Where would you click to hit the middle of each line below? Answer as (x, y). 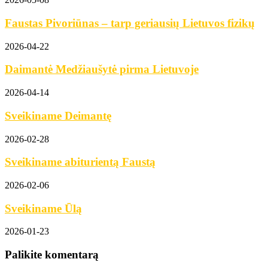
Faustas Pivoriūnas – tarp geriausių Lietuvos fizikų (130, 23)
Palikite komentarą (52, 255)
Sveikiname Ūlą (43, 208)
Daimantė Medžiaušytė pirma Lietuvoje (102, 69)
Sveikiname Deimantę (58, 115)
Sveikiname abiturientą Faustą (80, 162)
